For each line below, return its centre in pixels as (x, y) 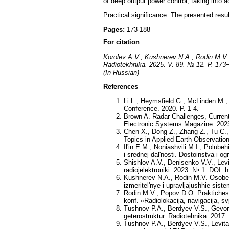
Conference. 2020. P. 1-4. (161, 109)
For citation (121, 42)
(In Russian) (121, 72)
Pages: (115, 30)
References (121, 86)
